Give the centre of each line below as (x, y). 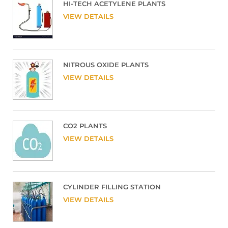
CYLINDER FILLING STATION (112, 187)
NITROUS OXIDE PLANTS (106, 64)
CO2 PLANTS (85, 125)
